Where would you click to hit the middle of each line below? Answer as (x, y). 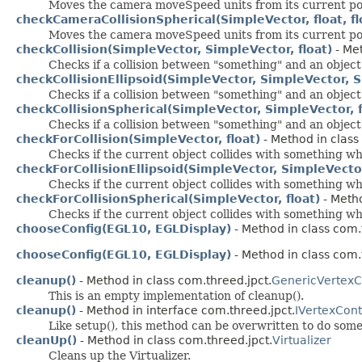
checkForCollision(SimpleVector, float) (138, 139)
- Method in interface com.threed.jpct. (185, 310)
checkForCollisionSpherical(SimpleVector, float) (168, 198)
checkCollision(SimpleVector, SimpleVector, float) (174, 49)
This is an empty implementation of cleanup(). (176, 295)
